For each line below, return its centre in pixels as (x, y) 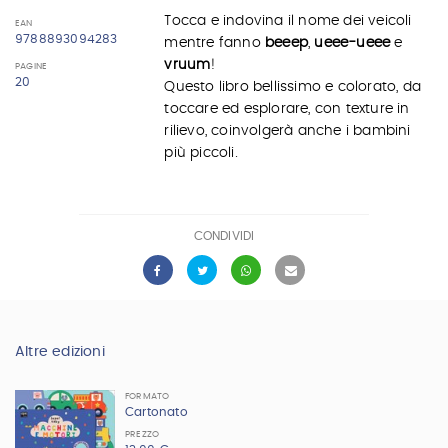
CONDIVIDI (224, 235)
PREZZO (142, 434)
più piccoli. (201, 153)
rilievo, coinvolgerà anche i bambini (287, 131)
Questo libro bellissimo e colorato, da (292, 87)
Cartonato (156, 411)
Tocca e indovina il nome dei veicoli (288, 21)
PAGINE (31, 66)
